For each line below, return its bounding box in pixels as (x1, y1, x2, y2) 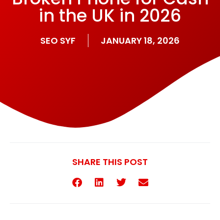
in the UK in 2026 (39, 3, 181, 28)
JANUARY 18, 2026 (101, 34, 180, 47)
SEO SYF (40, 34, 76, 47)
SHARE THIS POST (72, 156, 148, 168)
